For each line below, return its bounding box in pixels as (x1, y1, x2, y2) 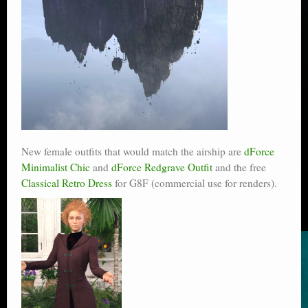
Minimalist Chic (21, 160, 90, 175)
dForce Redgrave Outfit (111, 160, 212, 175)
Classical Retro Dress (21, 176, 112, 190)
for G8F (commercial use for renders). (112, 176, 277, 190)
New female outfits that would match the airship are (21, 144, 244, 159)
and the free (212, 160, 266, 175)
